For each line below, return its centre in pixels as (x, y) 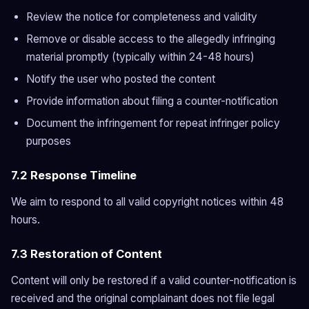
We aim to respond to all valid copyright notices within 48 (147, 202)
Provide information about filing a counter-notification (152, 101)
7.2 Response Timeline (74, 175)
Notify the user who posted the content (121, 79)
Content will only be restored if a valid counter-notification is (154, 280)
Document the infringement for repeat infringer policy (153, 123)
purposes (49, 141)
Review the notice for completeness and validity (142, 17)
